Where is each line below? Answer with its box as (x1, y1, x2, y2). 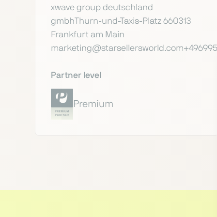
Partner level (51, 71, 101, 80)
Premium (73, 99, 113, 109)
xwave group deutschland (51, 3, 153, 12)
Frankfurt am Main (51, 31, 124, 39)
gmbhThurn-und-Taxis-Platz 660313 (51, 17, 191, 26)
